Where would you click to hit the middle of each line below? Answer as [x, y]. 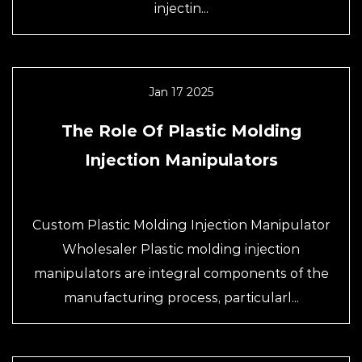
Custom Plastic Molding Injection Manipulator [181, 225]
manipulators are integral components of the [181, 274]
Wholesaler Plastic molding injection [181, 249]
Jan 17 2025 [181, 92]
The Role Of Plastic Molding [181, 131]
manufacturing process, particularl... [181, 298]
